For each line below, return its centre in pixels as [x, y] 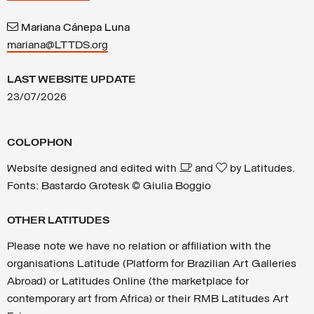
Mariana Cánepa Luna [74, 28]
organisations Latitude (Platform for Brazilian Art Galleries [152, 264]
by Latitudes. [261, 169]
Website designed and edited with [93, 169]
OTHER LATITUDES [58, 221]
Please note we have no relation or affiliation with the [139, 247]
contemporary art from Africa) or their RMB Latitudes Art [148, 299]
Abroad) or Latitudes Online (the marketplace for [128, 282]
